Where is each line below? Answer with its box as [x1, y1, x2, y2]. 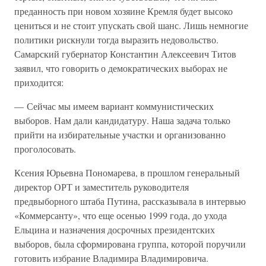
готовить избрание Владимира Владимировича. [14, 252, 208, 264]
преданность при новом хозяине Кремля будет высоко [14, 5, 233, 17]
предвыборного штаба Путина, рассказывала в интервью [14, 195, 246, 207]
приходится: [14, 76, 64, 88]
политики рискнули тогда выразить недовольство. [14, 33, 218, 46]
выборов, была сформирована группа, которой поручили [14, 237, 246, 250]
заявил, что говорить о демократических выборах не [14, 62, 227, 74]
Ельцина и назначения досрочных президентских [14, 223, 215, 236]
